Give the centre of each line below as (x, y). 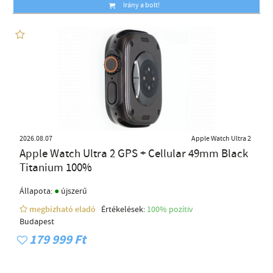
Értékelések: (122, 210)
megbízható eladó (63, 210)
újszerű (73, 192)
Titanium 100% (56, 168)
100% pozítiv (171, 210)
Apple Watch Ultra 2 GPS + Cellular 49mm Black (134, 154)
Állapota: (37, 192)
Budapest (37, 222)
